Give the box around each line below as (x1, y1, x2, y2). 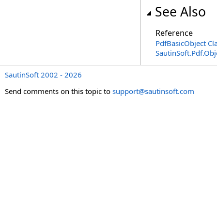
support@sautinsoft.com (112, 86, 194, 96)
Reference (155, 28, 193, 38)
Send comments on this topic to (5, 86, 112, 96)
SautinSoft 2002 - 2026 (5, 70, 82, 79)
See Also (155, 3, 206, 20)
